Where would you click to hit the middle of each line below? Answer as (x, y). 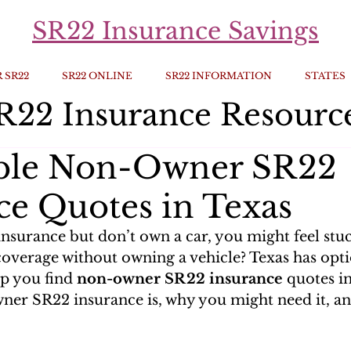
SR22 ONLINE (97, 76)
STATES (325, 76)
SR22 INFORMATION (218, 76)
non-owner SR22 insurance (180, 279)
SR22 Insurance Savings (175, 31)
